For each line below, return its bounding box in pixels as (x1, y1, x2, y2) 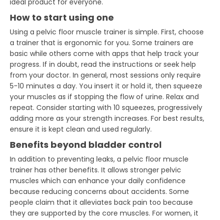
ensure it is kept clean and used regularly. (10, 124, 152, 134)
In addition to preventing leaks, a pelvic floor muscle (10, 154, 189, 164)
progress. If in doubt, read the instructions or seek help (10, 59, 196, 69)
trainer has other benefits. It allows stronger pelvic (10, 165, 182, 175)
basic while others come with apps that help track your (10, 48, 199, 58)
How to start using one (10, 11, 114, 24)
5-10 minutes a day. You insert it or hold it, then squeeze (10, 81, 203, 91)
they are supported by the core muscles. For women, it (10, 208, 199, 218)
